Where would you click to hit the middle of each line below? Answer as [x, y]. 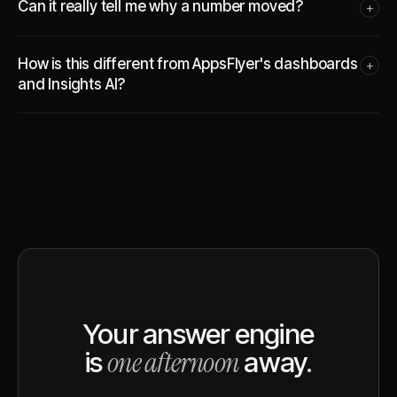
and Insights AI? [72, 84]
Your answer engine [198, 334]
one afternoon [173, 363]
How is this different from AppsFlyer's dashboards [188, 64]
